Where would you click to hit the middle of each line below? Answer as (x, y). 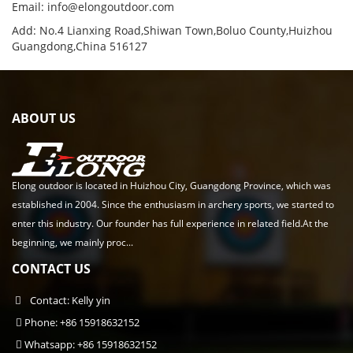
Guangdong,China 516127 (80, 46)
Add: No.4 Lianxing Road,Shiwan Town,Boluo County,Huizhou (172, 30)
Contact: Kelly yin (67, 300)
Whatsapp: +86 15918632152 (89, 344)
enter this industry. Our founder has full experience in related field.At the (170, 223)
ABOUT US (44, 118)
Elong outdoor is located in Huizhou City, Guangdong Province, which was (171, 186)
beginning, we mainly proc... (72, 242)
